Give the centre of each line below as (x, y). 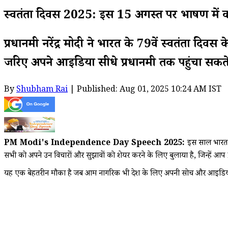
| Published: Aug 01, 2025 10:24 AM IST (145, 90)
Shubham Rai (42, 90)
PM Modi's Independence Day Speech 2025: (96, 144)
